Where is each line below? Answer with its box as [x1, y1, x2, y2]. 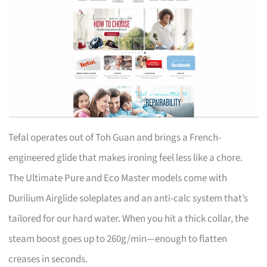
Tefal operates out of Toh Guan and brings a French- [8, 130, 222, 145]
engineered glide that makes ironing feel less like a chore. [8, 150, 243, 165]
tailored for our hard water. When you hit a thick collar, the [8, 211, 249, 226]
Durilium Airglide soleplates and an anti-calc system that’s [8, 191, 249, 206]
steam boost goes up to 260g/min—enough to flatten [8, 231, 228, 246]
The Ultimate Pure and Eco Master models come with [8, 170, 228, 185]
